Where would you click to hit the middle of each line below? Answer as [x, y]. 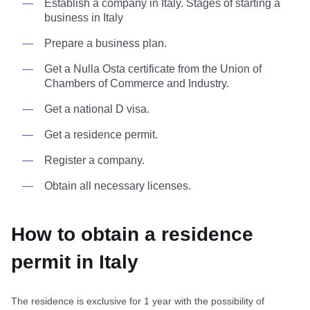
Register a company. [94, 160]
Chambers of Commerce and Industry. [137, 83]
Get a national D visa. [97, 109]
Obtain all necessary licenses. [118, 185]
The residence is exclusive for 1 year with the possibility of [138, 301]
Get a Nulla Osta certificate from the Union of [153, 69]
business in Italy [84, 17]
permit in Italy [75, 262]
